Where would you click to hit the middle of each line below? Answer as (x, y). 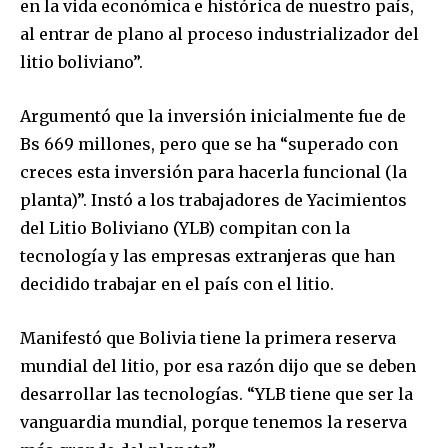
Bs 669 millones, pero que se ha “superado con (209, 143)
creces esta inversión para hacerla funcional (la (213, 171)
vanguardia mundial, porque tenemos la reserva (213, 421)
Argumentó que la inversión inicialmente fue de (213, 115)
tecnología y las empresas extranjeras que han (207, 255)
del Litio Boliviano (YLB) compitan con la (185, 227)
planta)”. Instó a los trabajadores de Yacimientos (213, 199)
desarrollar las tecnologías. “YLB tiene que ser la (216, 393)
